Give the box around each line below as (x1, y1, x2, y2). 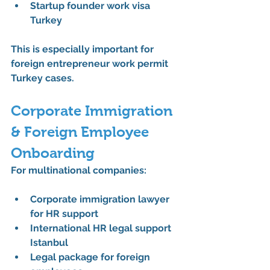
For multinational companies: (11, 165, 146, 177)
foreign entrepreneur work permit (11, 58, 171, 70)
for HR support (30, 208, 98, 220)
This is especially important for (11, 43, 156, 55)
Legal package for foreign (30, 251, 152, 263)
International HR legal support (30, 222, 174, 234)
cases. (43, 72, 74, 84)
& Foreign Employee (11, 124, 152, 140)
